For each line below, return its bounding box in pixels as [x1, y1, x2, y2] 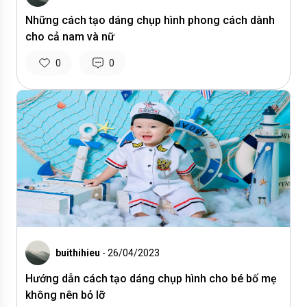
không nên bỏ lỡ [25, 288, 105, 302]
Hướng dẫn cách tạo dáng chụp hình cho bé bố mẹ [25, 272, 277, 285]
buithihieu [56, 247, 100, 258]
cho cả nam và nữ [25, 30, 114, 43]
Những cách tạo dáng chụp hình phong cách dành [25, 14, 275, 27]
